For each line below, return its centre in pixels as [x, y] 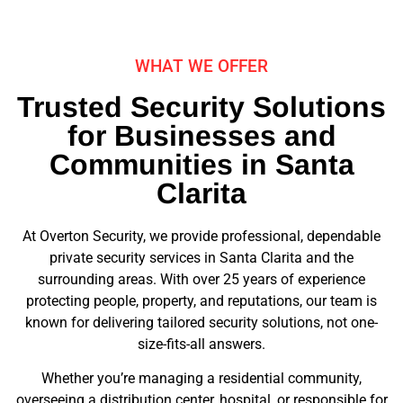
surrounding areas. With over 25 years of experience [201, 279]
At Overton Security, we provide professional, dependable [201, 236]
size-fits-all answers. [201, 344]
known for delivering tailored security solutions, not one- [201, 322]
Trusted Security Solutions [201, 107]
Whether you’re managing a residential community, [201, 379]
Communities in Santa [201, 164]
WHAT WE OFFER [201, 66]
